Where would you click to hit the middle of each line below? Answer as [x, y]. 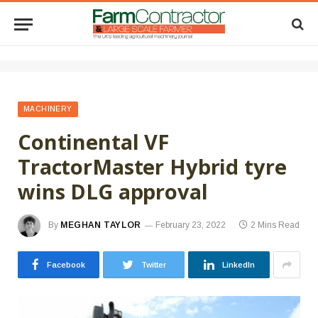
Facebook [66, 265]
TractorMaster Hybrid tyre [152, 166]
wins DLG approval [113, 191]
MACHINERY [48, 109]
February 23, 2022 [190, 225]
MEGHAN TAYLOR [101, 225]
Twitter [153, 265]
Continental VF [93, 142]
